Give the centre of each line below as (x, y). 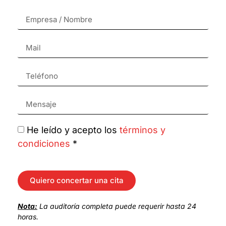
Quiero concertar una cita (77, 181)
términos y (143, 130)
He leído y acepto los (73, 130)
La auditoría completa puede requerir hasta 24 (117, 206)
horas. (28, 216)
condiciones (44, 143)
